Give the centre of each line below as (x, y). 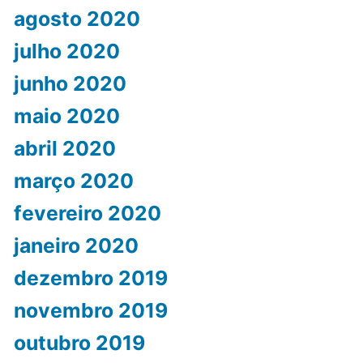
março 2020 (73, 181)
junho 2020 (70, 84)
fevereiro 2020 (87, 214)
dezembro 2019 (90, 278)
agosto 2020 (77, 19)
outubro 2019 (79, 343)
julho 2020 (66, 51)
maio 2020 (66, 116)
